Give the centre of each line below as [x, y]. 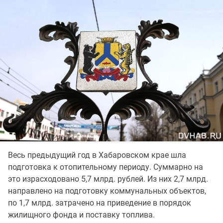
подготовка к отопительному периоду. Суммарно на [106, 167]
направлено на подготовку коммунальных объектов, [107, 191]
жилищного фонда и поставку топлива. [81, 215]
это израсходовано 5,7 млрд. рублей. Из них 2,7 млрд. [108, 179]
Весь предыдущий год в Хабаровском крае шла [97, 155]
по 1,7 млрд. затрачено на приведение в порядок [100, 203]
